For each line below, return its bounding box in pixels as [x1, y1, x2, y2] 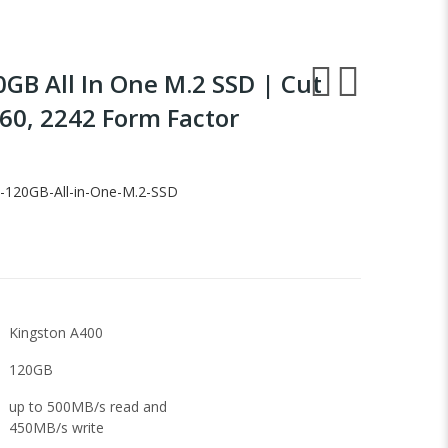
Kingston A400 [9, 323, 103, 342]
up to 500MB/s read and [9, 397, 167, 416]
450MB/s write [9, 418, 104, 437]
